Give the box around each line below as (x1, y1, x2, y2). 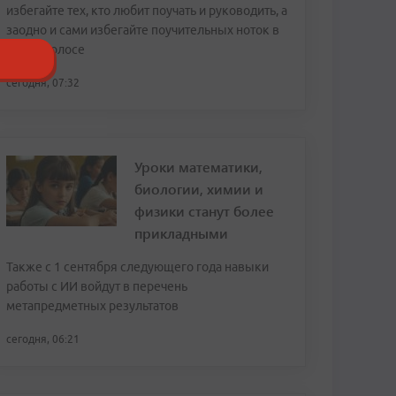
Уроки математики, (134, 157, 263, 176)
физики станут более (134, 202, 274, 220)
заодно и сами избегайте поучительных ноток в (6, 23, 279, 37)
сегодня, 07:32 (6, 77, 80, 88)
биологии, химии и (134, 179, 263, 198)
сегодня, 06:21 (6, 333, 80, 345)
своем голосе (6, 42, 85, 57)
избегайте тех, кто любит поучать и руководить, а (6, 4, 287, 18)
